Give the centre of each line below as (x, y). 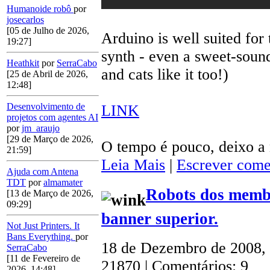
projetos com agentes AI (52, 117)
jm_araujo (41, 128)
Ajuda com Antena (42, 171)
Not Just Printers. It (43, 225)
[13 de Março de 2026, (50, 193)
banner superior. (160, 218)
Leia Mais (133, 165)
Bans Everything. (41, 236)
